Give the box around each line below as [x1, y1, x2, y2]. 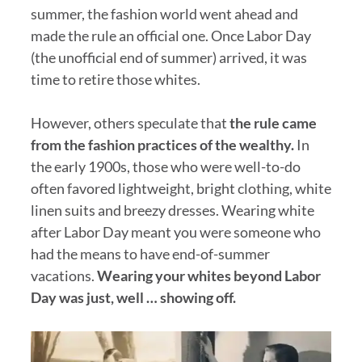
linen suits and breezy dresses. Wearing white [30, 201, 314, 220]
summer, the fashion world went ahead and [30, 5, 298, 23]
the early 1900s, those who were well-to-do [30, 158, 301, 176]
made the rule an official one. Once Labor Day [30, 27, 311, 45]
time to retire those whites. [30, 70, 200, 89]
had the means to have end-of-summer [30, 245, 270, 263]
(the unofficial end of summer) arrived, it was [30, 48, 307, 67]
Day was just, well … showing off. [30, 288, 236, 307]
